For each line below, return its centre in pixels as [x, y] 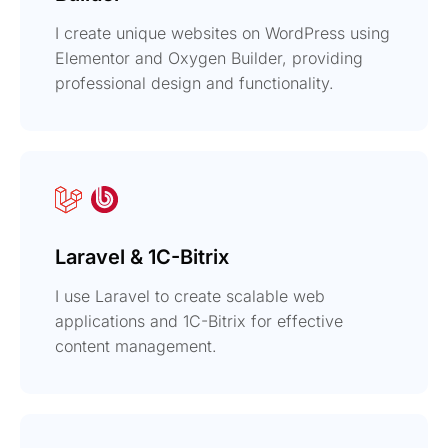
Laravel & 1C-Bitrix [142, 256]
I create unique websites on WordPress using [222, 32]
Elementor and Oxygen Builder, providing [209, 57]
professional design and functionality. [194, 82]
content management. [136, 345]
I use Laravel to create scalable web [190, 295]
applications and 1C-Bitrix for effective [199, 320]
